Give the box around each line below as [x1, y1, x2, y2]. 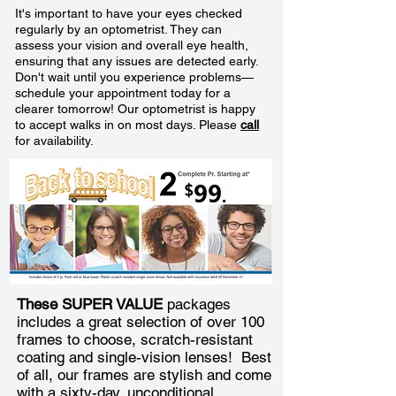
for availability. [15, 133, 94, 148]
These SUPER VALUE [17, 295, 163, 313]
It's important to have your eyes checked [15, 6, 242, 20]
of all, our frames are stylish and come [17, 366, 271, 384]
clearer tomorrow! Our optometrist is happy [15, 102, 255, 116]
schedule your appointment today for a [15, 86, 231, 100]
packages [163, 295, 231, 313]
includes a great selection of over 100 [17, 313, 264, 331]
